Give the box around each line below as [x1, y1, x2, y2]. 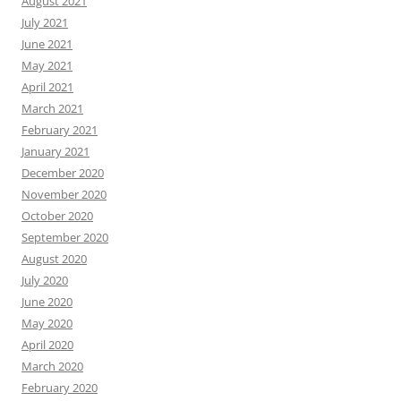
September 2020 [21, 229, 108, 246]
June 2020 [21, 294, 73, 311]
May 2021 [21, 57, 73, 74]
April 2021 [21, 79, 73, 96]
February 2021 [21, 122, 98, 139]
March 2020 [21, 358, 83, 375]
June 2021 [21, 36, 73, 53]
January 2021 [21, 143, 90, 160]
